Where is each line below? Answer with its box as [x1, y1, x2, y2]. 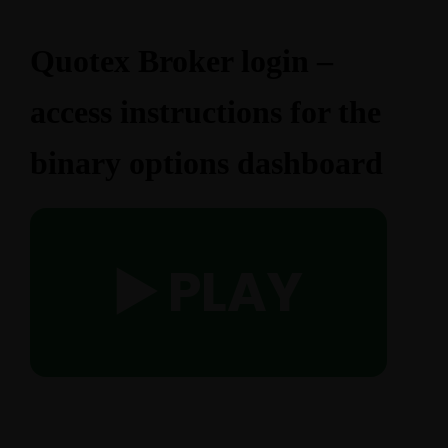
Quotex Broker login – [30, 43, 333, 79]
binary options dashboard [30, 145, 383, 181]
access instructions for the [30, 94, 381, 130]
